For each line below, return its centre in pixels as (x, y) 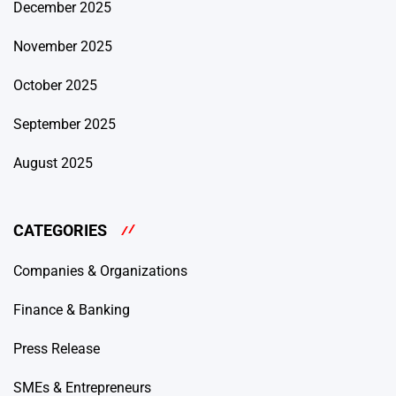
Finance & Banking (72, 310)
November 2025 (63, 46)
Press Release (57, 349)
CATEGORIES (60, 230)
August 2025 (53, 163)
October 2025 (55, 85)
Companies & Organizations (100, 271)
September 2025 (65, 124)
